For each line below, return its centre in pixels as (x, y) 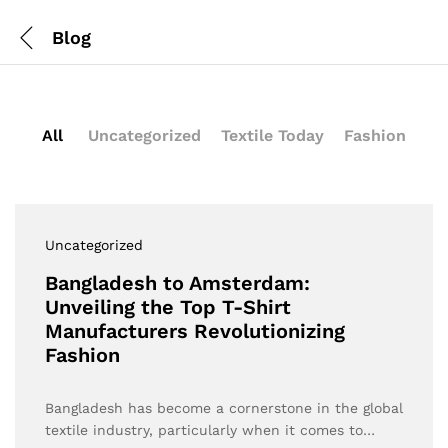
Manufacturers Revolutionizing (195, 331)
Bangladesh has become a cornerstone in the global (224, 408)
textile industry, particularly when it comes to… (210, 430)
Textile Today (272, 135)
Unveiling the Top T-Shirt (168, 307)
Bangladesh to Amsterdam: (177, 283)
